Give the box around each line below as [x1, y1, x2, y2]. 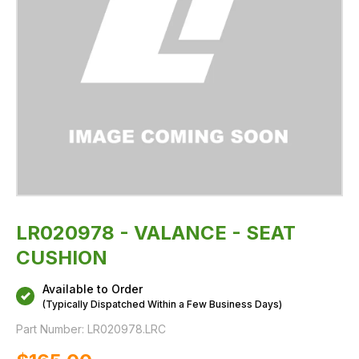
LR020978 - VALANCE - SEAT [16, 221, 296, 244]
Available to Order [42, 282, 143, 296]
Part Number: [16, 322, 84, 336]
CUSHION [16, 246, 107, 269]
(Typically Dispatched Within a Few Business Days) [42, 298, 282, 310]
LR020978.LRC [87, 322, 166, 336]
